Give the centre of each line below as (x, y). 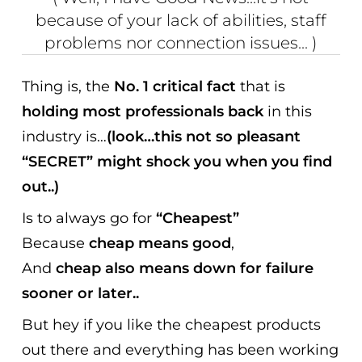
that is (261, 87)
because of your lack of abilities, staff (181, 21)
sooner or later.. (81, 294)
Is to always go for (89, 219)
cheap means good (158, 244)
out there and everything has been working (181, 350)
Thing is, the (68, 87)
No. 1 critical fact (175, 87)
